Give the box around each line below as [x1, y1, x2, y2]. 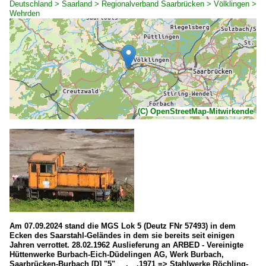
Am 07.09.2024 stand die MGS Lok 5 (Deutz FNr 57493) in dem [9, 221, 236, 230]
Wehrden [9, 8, 40, 18]
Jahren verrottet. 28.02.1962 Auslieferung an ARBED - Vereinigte [9, 240, 243, 249]
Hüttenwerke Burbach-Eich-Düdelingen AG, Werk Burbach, [9, 249, 224, 259]
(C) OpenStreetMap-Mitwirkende [138, 106, 254, 116]
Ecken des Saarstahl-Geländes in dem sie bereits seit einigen [9, 230, 235, 240]
